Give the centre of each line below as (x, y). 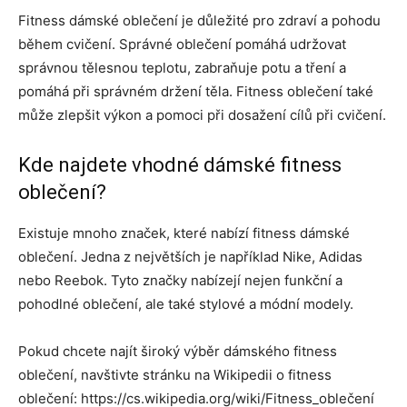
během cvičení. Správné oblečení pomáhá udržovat (182, 45)
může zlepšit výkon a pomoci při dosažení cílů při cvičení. (202, 115)
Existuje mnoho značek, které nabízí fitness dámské (184, 233)
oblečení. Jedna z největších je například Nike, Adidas (190, 257)
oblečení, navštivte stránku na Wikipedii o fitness (175, 375)
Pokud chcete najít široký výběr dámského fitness (178, 352)
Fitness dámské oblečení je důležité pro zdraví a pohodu (199, 21)
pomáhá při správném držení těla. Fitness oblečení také (196, 92)
